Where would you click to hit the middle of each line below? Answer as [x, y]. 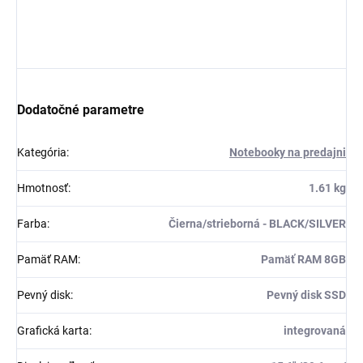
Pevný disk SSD [306, 295]
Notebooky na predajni [288, 153]
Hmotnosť [43, 188]
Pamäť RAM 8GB [303, 260]
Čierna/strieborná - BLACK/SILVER [257, 224]
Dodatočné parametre [81, 110]
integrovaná [315, 331]
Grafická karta [53, 331]
